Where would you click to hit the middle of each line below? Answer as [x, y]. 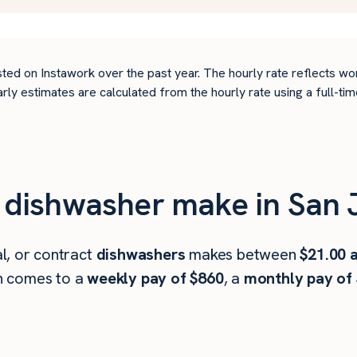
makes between [243, 254]
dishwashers [141, 254]
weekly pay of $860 [155, 278]
